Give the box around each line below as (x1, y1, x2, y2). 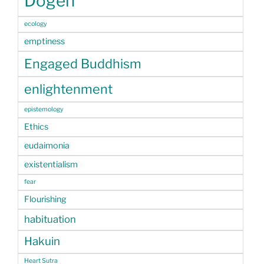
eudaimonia (24, 140, 70, 151)
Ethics (24, 121, 48, 133)
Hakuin (24, 235, 60, 249)
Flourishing (24, 194, 67, 205)
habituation (24, 213, 76, 226)
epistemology (24, 105, 64, 114)
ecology (24, 20, 47, 28)
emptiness (24, 36, 65, 47)
